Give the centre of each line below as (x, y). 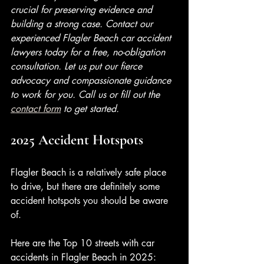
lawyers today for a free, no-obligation (89, 52)
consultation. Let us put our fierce (78, 66)
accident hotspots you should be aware (91, 201)
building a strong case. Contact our (83, 24)
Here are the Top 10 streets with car (84, 243)
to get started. (91, 109)
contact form (36, 109)
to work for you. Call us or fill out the (87, 95)
